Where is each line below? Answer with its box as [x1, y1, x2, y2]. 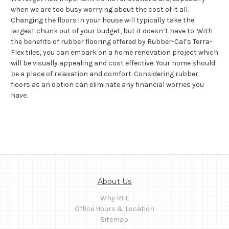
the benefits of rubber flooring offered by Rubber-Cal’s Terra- [11, 37, 212, 46]
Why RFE [100, 193, 129, 202]
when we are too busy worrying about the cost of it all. [11, 5, 189, 14]
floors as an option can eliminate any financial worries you [11, 80, 204, 89]
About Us [97, 176, 132, 186]
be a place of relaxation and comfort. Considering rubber [11, 69, 198, 78]
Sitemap [101, 215, 128, 224]
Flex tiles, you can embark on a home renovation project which [11, 48, 218, 57]
